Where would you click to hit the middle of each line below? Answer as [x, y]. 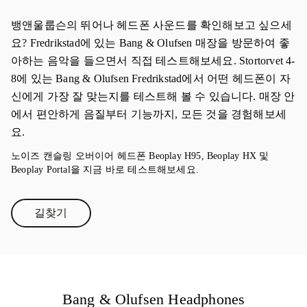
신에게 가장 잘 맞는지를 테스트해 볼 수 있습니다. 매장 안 [153, 96]
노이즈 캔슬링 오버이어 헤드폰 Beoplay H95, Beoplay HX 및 [140, 156]
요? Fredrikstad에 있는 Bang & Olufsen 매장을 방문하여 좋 [150, 43]
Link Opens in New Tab [104, 218]
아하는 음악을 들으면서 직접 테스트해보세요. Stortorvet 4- [153, 61]
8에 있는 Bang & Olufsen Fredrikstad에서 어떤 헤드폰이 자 [151, 78]
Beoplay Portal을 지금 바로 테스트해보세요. [105, 170]
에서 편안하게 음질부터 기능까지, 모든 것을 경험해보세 [149, 114]
